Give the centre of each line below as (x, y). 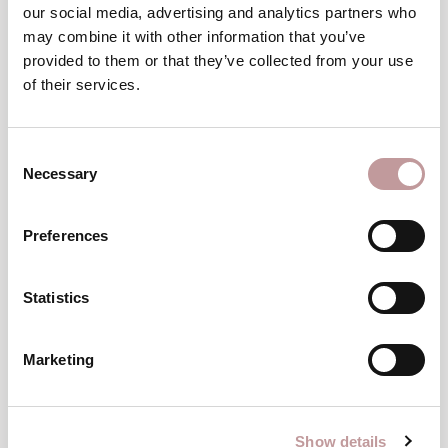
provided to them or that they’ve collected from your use (218, 60)
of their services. (81, 84)
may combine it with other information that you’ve (194, 36)
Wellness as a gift (224, 46)
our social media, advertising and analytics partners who (219, 12)
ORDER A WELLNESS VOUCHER (224, 89)
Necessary (60, 173)
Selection (37, 177)
